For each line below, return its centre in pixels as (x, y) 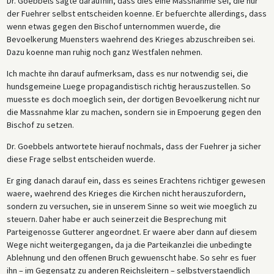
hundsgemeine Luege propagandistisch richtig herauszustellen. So (128, 86)
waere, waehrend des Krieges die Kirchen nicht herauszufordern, (126, 193)
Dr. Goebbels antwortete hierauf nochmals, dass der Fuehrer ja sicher (134, 146)
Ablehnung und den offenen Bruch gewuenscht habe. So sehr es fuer (131, 257)
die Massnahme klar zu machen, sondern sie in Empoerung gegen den (134, 112)
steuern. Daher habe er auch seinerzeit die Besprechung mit (116, 219)
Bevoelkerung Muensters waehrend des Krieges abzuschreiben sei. (131, 39)
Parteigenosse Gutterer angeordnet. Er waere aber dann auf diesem (131, 231)
